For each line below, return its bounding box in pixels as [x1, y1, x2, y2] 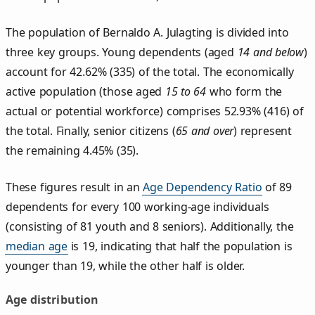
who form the [206, 83, 283, 99]
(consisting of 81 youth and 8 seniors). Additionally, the [6, 218, 294, 234]
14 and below [237, 44, 304, 60]
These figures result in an [6, 179, 143, 195]
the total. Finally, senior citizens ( [6, 122, 176, 139]
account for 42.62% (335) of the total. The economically [6, 63, 294, 79]
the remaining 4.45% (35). [6, 142, 139, 158]
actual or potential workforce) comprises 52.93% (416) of [6, 103, 304, 119]
